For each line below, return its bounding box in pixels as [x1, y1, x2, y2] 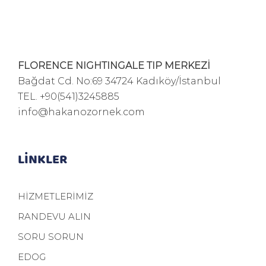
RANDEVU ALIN [18, 210, 91, 222]
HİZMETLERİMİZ [18, 190, 93, 202]
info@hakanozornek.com [18, 105, 145, 118]
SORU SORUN [18, 230, 84, 242]
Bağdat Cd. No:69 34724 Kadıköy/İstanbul [18, 74, 221, 87]
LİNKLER [18, 150, 67, 167]
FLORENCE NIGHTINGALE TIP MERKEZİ [18, 59, 210, 71]
